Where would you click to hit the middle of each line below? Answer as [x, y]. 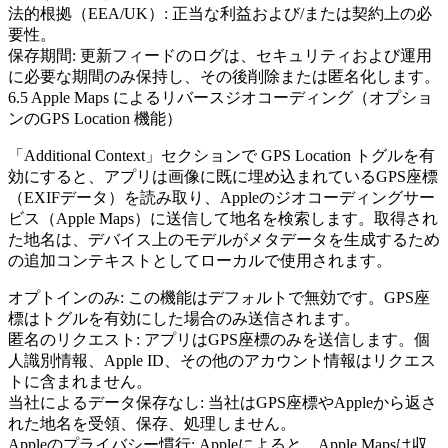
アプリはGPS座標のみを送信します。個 [285, 339]
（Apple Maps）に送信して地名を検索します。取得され [239, 218]
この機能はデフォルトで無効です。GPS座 [277, 297]
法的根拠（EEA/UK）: [88, 13]
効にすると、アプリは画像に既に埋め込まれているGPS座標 [223, 176]
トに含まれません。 [80, 381]
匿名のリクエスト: [74, 339]
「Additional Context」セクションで [134, 155]
